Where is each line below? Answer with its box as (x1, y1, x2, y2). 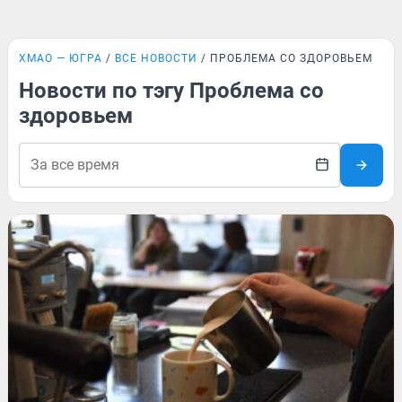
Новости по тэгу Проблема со (19, 78, 324, 103)
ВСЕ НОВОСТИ (115, 52, 197, 65)
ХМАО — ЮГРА (19, 52, 102, 65)
